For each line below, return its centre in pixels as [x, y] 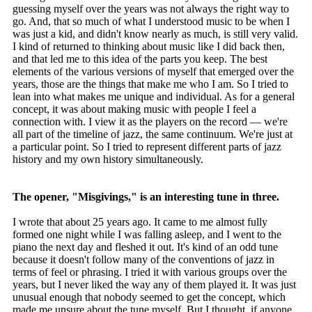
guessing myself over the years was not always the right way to [151, 9]
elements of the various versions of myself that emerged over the [153, 72]
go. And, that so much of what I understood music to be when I [151, 22]
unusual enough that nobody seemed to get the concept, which [149, 297]
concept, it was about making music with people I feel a [134, 109]
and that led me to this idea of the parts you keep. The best [140, 59]
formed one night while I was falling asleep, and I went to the [147, 235]
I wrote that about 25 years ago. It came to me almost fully [140, 222]
